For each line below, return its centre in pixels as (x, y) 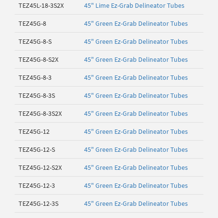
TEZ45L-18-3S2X (41, 5)
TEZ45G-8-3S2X (40, 113)
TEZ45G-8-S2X (38, 59)
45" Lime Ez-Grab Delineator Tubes (134, 5)
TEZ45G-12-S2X (40, 167)
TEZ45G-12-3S (38, 203)
